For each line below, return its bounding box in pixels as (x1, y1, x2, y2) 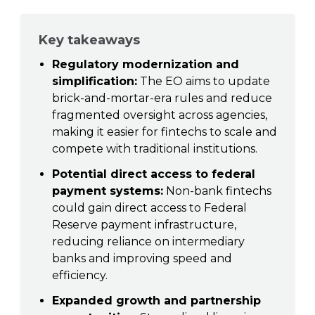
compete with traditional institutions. (52, 142, 257, 155)
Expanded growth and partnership (52, 294, 261, 307)
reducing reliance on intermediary (52, 235, 245, 248)
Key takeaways (38, 32, 140, 48)
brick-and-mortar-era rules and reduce (52, 91, 272, 105)
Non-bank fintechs (163, 184, 271, 198)
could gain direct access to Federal (52, 201, 247, 214)
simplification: (52, 75, 137, 88)
